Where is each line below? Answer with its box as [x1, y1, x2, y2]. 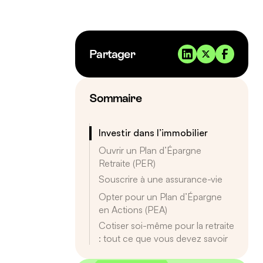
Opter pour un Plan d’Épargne [99, 190, 222, 203]
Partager [89, 47, 135, 60]
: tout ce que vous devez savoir [99, 232, 228, 244]
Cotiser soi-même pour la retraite [99, 219, 235, 231]
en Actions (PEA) [99, 203, 168, 215]
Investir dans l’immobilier [99, 126, 208, 139]
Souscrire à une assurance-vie [99, 173, 224, 185]
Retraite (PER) [99, 157, 156, 169]
